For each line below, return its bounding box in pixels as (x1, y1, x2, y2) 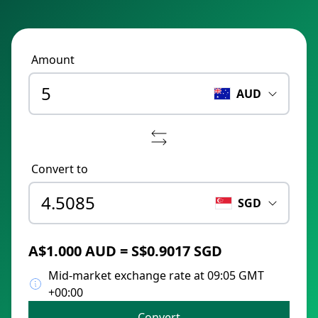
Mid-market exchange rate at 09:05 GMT (48, 268, 264, 283)
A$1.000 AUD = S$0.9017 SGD (28, 241, 222, 261)
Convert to (31, 161, 88, 177)
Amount (31, 52, 75, 67)
